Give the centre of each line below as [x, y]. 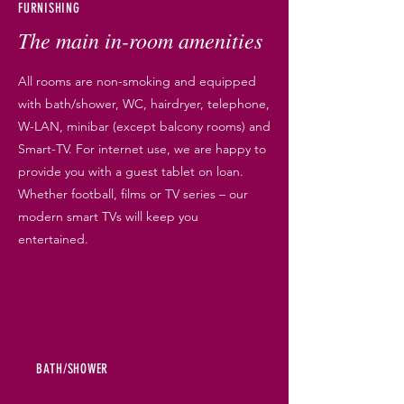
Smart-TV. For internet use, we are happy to [142, 149]
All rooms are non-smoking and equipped [137, 81]
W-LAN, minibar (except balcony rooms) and [144, 126]
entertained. [53, 239]
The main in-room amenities [140, 40]
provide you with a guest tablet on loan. [131, 171]
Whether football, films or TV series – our [133, 194]
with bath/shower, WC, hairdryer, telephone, [144, 104]
